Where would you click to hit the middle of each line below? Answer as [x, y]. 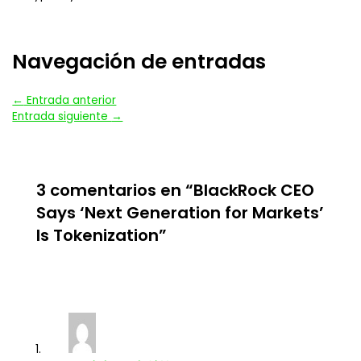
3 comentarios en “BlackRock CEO [175, 191]
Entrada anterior [70, 100]
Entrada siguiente [62, 116]
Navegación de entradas [139, 61]
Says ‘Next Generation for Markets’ [180, 213]
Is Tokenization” [101, 236]
